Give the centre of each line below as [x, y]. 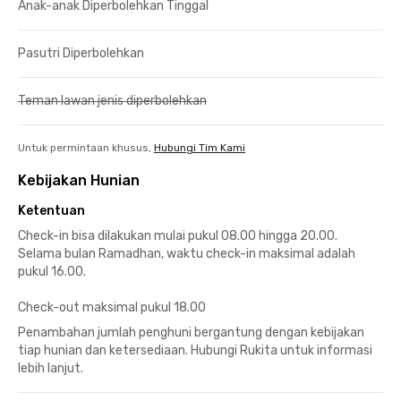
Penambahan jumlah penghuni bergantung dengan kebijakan [191, 332]
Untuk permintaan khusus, [85, 147]
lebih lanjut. [51, 368]
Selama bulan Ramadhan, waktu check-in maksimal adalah [187, 253]
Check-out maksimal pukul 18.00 [112, 307]
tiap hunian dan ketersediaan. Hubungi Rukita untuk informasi [195, 350]
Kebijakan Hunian [79, 180]
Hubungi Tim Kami [200, 147]
